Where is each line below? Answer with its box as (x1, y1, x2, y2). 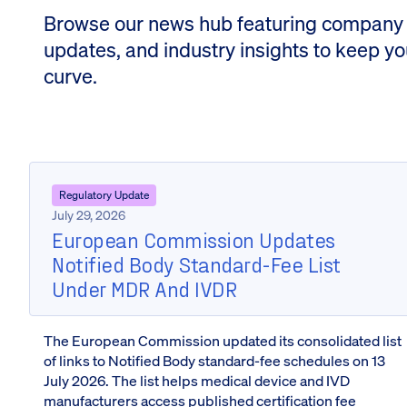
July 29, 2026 (52, 206, 125, 223)
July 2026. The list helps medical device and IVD (44, 371, 350, 391)
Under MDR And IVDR (52, 275, 236, 302)
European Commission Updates (52, 226, 335, 253)
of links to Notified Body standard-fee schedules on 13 (44, 351, 385, 371)
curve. (44, 63, 97, 89)
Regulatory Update (59, 188, 149, 202)
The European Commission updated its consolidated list (44, 331, 402, 351)
